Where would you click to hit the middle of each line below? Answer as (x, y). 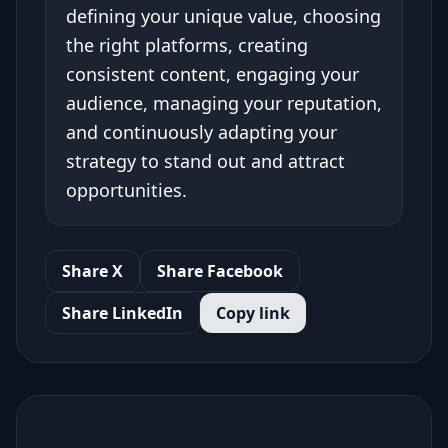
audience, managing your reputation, (224, 103)
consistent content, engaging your (212, 74)
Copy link (253, 313)
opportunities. (126, 190)
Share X (92, 271)
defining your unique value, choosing (223, 16)
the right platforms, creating (187, 45)
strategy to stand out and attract (205, 161)
